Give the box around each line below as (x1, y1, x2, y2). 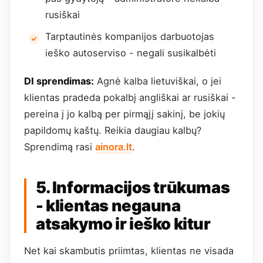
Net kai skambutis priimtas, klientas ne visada (24, 245, 234, 257)
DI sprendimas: (24, 75, 94, 87)
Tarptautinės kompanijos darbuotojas (45, 31, 214, 43)
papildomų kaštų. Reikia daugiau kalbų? (24, 124, 201, 137)
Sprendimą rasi (24, 141, 95, 153)
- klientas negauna (36, 196, 181, 216)
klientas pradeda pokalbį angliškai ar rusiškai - (24, 92, 236, 104)
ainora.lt (95, 141, 132, 153)
